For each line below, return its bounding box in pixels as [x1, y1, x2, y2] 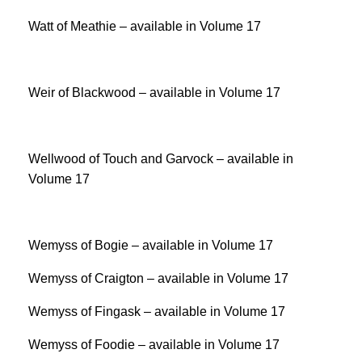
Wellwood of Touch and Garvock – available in [28, 152, 293, 166]
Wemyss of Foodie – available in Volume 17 [28, 338, 280, 351]
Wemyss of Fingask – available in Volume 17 [28, 305, 285, 318]
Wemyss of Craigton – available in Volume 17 [28, 271, 288, 285]
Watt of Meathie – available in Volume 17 [28, 19, 261, 33]
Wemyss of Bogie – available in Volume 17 [28, 238, 273, 252]
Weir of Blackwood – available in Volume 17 [28, 86, 280, 99]
